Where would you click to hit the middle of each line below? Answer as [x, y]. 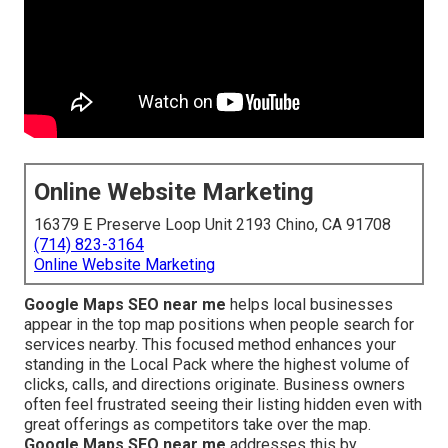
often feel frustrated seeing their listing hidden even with [223, 405]
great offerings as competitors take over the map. [197, 425]
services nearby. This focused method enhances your [210, 345]
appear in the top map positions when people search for [219, 325]
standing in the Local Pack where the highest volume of [217, 365]
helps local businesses [309, 305]
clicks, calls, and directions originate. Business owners [214, 385]
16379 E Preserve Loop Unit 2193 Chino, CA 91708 [212, 225]
